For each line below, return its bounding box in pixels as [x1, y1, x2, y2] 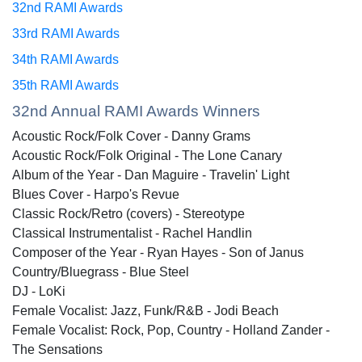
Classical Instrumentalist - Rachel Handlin [12, 225, 252, 240]
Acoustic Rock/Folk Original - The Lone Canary [12, 148, 282, 162]
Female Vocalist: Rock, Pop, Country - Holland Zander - [12, 322, 330, 337]
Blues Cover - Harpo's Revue [12, 187, 179, 201]
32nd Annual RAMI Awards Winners [12, 102, 260, 120]
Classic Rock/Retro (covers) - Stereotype [12, 206, 245, 221]
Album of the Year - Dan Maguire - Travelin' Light [12, 167, 289, 182]
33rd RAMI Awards [12, 26, 120, 40]
